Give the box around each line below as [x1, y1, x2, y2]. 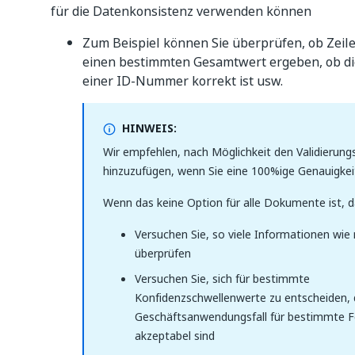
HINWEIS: [122, 120, 177, 136]
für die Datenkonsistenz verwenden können [51, 2, 311, 21]
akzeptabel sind [135, 327, 215, 344]
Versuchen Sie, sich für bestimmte [135, 270, 310, 287]
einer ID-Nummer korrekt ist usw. [82, 71, 283, 90]
